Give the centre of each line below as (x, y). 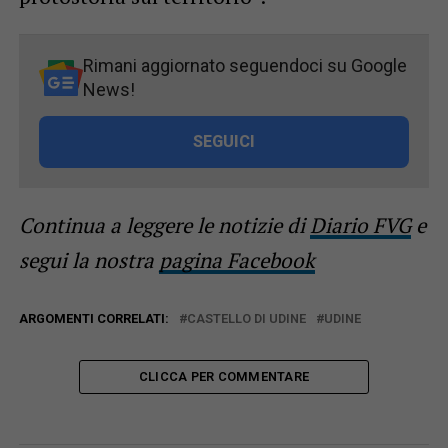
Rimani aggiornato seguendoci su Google (244, 66)
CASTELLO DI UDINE (246, 319)
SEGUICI (223, 142)
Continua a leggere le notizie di (164, 225)
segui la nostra (88, 260)
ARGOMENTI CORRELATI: (93, 319)
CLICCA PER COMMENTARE (224, 377)
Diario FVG (360, 225)
